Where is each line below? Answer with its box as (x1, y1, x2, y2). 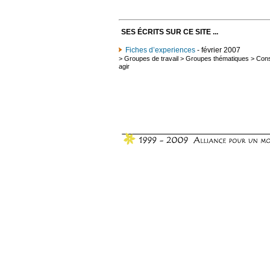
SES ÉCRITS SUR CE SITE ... (121, 27, 218, 36)
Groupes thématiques (186, 54, 249, 62)
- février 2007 (195, 45, 240, 54)
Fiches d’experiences (125, 45, 195, 54)
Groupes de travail (124, 54, 178, 62)
